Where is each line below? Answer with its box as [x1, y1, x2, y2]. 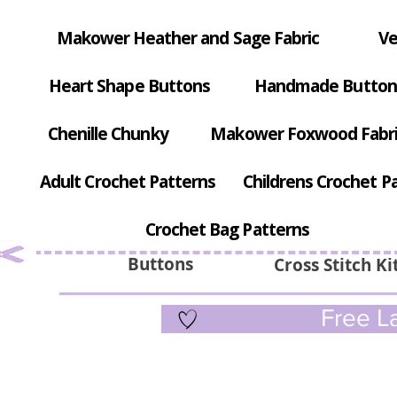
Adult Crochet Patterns [40, 170, 216, 194]
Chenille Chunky [47, 122, 168, 146]
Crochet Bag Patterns [144, 218, 309, 242]
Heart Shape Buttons [49, 74, 210, 98]
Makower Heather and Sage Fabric [56, 27, 320, 51]
